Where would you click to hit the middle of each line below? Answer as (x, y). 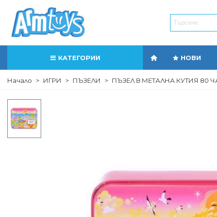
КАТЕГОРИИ (79, 58)
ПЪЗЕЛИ (87, 80)
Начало (20, 80)
